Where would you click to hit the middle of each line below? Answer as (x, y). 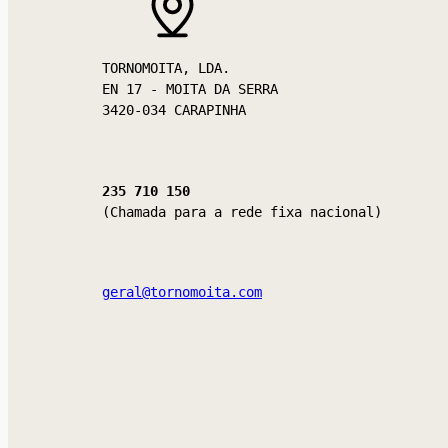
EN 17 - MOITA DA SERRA (190, 89)
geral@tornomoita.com (182, 292)
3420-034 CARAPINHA (174, 110)
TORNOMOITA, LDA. (166, 68)
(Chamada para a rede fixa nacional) (242, 211)
